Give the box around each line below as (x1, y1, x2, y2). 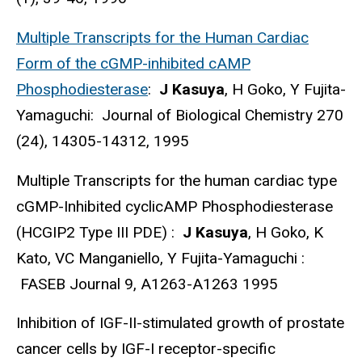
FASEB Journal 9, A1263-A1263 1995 (16, 274, 278, 293)
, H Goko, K (248, 222, 323, 242)
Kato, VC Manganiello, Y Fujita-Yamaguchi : (16, 248, 305, 267)
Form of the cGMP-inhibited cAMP (16, 53, 250, 73)
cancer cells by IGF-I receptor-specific (16, 339, 276, 359)
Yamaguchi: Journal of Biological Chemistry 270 (16, 105, 343, 124)
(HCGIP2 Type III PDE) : (16, 222, 183, 242)
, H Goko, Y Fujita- (225, 79, 346, 99)
